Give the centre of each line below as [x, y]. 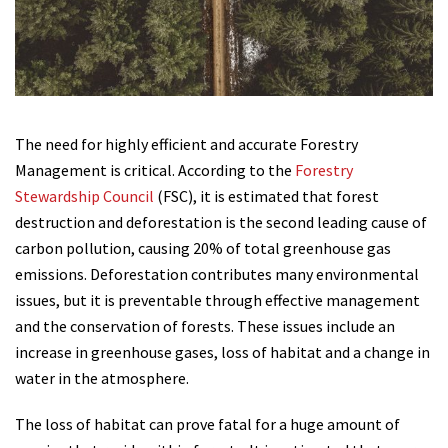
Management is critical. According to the [155, 169]
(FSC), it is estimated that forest [266, 195]
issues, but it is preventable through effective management [217, 299]
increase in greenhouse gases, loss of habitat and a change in [222, 351]
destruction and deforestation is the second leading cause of [221, 221]
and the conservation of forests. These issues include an [205, 325]
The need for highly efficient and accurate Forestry [186, 143]
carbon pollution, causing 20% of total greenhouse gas [203, 247]
